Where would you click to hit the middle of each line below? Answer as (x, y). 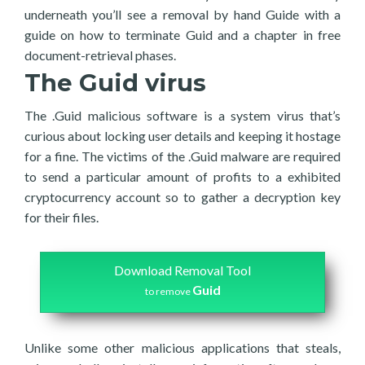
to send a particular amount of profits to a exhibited (182, 176)
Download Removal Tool (182, 270)
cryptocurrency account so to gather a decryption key (182, 197)
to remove (168, 291)
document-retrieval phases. (100, 55)
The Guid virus (115, 83)
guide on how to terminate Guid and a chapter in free (182, 35)
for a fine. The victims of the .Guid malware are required (182, 156)
